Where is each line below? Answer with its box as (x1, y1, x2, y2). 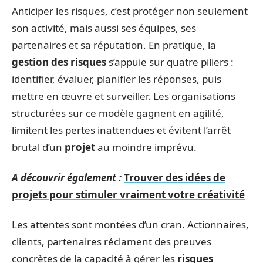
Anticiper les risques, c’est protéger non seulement (12, 4, 248, 18)
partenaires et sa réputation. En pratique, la (12, 38, 216, 52)
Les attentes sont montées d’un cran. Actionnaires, (12, 218, 249, 231)
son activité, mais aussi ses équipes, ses (12, 21, 196, 35)
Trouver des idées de (124, 170, 225, 184)
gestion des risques (12, 55, 106, 69)
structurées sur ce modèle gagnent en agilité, (12, 106, 224, 120)
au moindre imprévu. (95, 140, 197, 154)
